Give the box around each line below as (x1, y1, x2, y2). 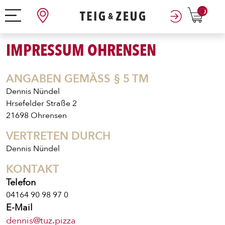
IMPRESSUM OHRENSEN (6, 40, 156, 62)
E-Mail (6, 201, 33, 213)
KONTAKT (6, 162, 59, 177)
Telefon (6, 176, 36, 188)
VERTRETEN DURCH (6, 129, 110, 144)
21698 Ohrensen (6, 110, 67, 121)
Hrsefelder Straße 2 (6, 98, 77, 109)
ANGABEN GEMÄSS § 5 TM (6, 71, 139, 86)
